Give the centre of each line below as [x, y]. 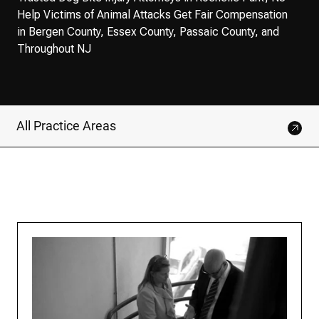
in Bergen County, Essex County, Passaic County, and [148, 32]
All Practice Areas [66, 126]
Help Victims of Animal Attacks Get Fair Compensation [152, 15]
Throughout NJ [54, 49]
